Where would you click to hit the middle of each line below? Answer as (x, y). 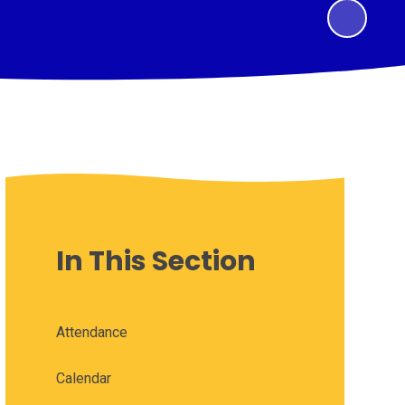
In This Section (155, 262)
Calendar (83, 379)
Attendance (91, 333)
